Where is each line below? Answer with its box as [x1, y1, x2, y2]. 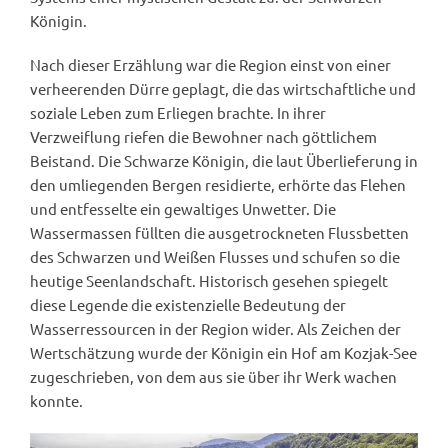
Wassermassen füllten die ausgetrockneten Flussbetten [30, 222, 409, 242]
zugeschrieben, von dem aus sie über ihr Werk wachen [30, 366, 397, 386]
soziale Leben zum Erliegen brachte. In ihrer [30, 102, 326, 122]
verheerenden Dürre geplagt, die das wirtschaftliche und [30, 78, 416, 98]
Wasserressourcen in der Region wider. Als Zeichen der [30, 318, 401, 338]
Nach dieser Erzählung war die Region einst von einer [30, 54, 391, 74]
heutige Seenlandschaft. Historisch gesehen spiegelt [30, 270, 388, 290]
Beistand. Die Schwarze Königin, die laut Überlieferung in [30, 150, 418, 170]
